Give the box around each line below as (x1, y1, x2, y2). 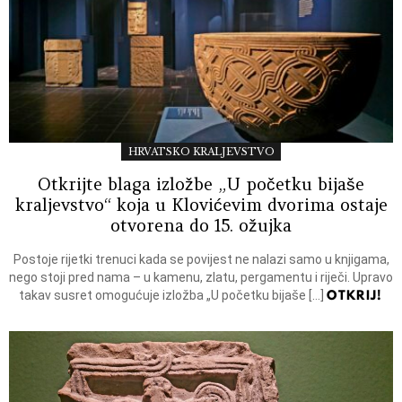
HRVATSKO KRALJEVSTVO (127, 145, 275, 159)
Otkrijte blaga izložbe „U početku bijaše (38, 172, 364, 195)
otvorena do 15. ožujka (110, 214, 292, 236)
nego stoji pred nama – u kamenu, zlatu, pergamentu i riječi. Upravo (9, 269, 393, 284)
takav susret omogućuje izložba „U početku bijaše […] (19, 287, 328, 302)
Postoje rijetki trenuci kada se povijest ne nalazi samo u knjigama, (13, 251, 389, 267)
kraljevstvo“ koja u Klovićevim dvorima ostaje (14, 193, 388, 215)
